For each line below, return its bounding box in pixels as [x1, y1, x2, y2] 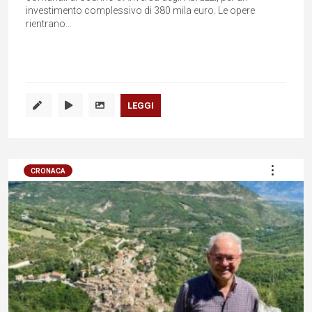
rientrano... [26, 18, 72, 30]
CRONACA [31, 167, 65, 175]
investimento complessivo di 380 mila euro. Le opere [26, 5, 255, 17]
